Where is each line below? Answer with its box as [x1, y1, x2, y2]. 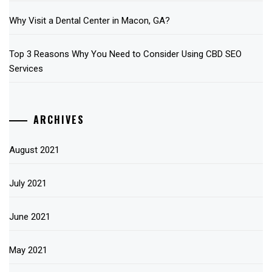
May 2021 [9, 244, 47, 256]
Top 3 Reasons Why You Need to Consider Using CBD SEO [9, 49, 242, 60]
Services [9, 63, 43, 75]
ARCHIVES [33, 112, 84, 127]
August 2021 [9, 144, 59, 155]
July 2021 [9, 177, 47, 189]
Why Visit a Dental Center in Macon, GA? [9, 15, 170, 27]
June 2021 [9, 211, 50, 222]
